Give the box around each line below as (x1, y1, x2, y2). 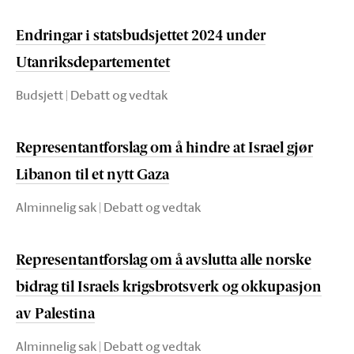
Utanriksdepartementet (16, 56, 170, 71)
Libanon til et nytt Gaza (16, 168, 169, 183)
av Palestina (16, 307, 95, 322)
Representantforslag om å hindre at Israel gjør (16, 141, 313, 156)
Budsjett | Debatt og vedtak (16, 85, 168, 104)
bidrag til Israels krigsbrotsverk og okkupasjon (16, 281, 322, 296)
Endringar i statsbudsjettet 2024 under (16, 29, 265, 44)
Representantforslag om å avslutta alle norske (16, 254, 311, 269)
